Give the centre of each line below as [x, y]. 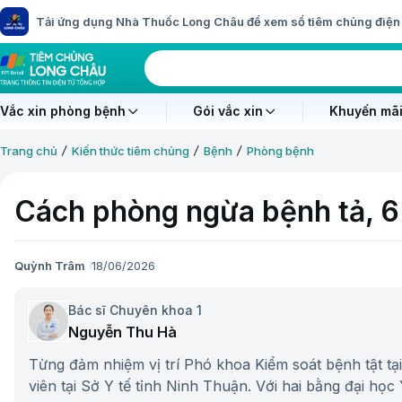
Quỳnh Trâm [50, 265]
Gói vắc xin [227, 111]
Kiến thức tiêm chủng [131, 151]
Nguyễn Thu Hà [122, 332]
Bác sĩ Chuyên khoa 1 [135, 310]
